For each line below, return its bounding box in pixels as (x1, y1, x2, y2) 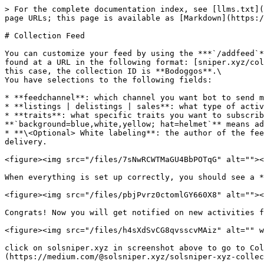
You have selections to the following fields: (5, 75, 212, 84)
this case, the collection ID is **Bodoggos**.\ (5, 67, 222, 75)
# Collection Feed (5, 31, 85, 40)
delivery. (5, 137, 47, 146)
